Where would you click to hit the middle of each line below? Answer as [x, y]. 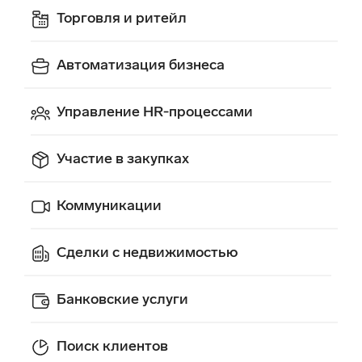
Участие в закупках [123, 159]
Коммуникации [109, 206]
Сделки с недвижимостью [147, 253]
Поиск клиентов [112, 346]
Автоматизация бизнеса [141, 65]
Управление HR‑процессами [155, 112]
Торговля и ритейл [122, 18]
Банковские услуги [122, 299]
